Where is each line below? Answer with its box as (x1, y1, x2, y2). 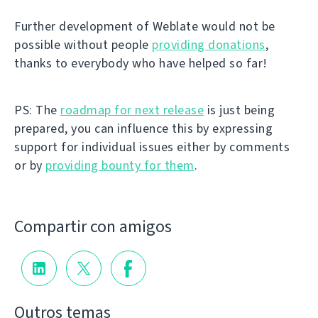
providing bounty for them (45, 157, 194, 174)
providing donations (152, 36, 265, 53)
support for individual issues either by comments (14, 138, 290, 155)
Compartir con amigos (14, 214, 172, 238)
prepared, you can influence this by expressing (14, 120, 273, 137)
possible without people (14, 36, 152, 53)
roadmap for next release (60, 102, 204, 119)
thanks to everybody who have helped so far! (14, 55, 268, 72)
